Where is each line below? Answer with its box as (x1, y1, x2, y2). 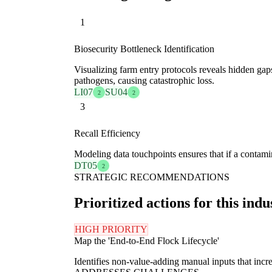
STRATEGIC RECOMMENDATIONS (74, 172, 229, 183)
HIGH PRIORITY (75, 224, 148, 235)
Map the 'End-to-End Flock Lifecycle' (74, 236, 219, 246)
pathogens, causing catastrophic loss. (74, 75, 214, 86)
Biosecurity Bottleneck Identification (74, 44, 214, 55)
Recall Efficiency (74, 128, 140, 139)
